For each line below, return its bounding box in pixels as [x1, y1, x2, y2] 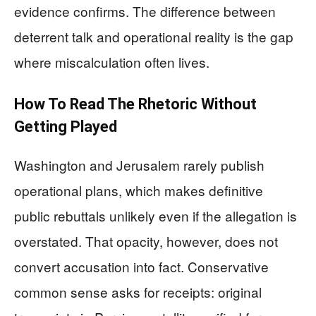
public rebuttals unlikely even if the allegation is [14, 205, 297, 225]
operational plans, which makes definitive [14, 180, 263, 200]
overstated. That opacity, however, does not [14, 231, 278, 250]
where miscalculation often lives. [14, 51, 209, 71]
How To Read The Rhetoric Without [14, 95, 257, 113]
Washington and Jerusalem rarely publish [14, 154, 265, 174]
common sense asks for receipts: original [14, 281, 262, 301]
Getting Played [14, 117, 117, 135]
